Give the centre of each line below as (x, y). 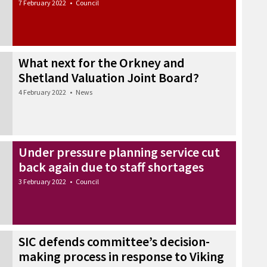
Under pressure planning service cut (119, 152)
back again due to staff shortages (111, 167)
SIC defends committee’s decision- (114, 241)
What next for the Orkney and (102, 62)
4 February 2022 (42, 92)
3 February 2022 (42, 181)
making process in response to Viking (121, 256)
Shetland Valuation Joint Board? (109, 77)
